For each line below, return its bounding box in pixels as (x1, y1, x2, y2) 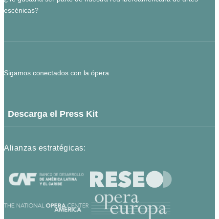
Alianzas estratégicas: (4, 143, 86, 152)
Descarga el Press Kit (8, 109, 98, 119)
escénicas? (4, 6, 39, 14)
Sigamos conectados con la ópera (4, 68, 109, 77)
